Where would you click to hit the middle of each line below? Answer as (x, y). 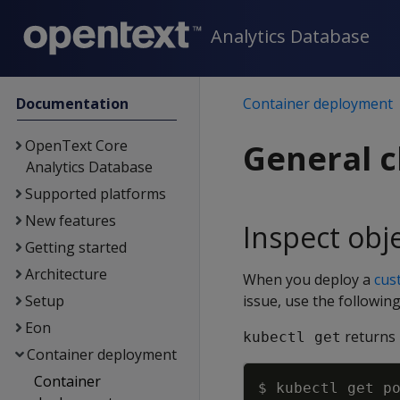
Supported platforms (95, 194)
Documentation (73, 104)
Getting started (75, 247)
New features (70, 221)
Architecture (66, 274)
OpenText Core (76, 146)
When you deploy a (308, 279)
